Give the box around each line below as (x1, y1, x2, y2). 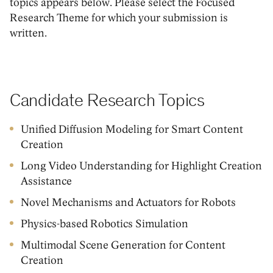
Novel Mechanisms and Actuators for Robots (20, 196, 236, 209)
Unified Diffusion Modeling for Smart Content (20, 123, 243, 136)
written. (10, 27, 47, 40)
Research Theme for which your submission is (10, 12, 228, 24)
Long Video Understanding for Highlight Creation (20, 160, 262, 172)
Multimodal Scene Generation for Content (20, 239, 225, 252)
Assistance (20, 175, 72, 188)
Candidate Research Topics (10, 93, 205, 111)
